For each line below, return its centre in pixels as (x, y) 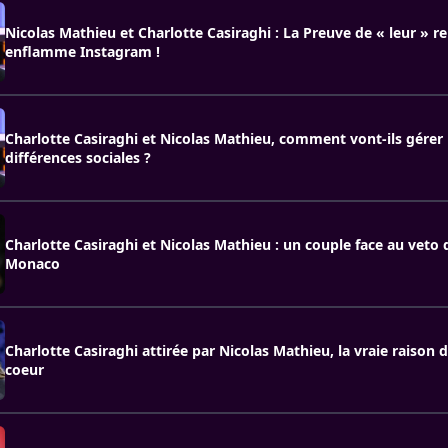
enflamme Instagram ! (82, 51)
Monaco (32, 263)
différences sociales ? (78, 157)
